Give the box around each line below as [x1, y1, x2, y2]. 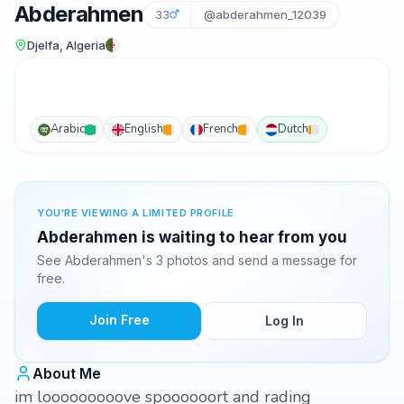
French [203, 121, 238, 137]
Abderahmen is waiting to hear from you [37, 228, 347, 246]
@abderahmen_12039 [204, 7, 326, 22]
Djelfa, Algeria [27, 38, 106, 52]
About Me [32, 364, 101, 382]
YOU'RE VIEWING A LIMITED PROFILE [37, 207, 234, 219]
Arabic [50, 121, 85, 137]
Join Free [88, 312, 150, 327]
